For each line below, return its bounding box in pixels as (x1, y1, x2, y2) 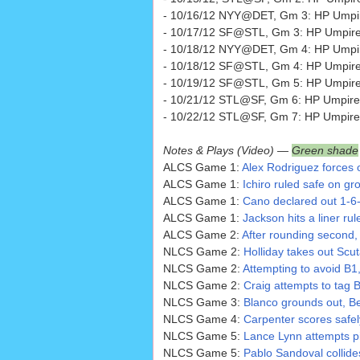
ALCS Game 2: (162, 228, 242, 242)
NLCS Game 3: (162, 296, 243, 309)
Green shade (291, 144, 358, 157)
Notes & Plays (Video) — (162, 144, 292, 157)
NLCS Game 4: (162, 313, 243, 326)
